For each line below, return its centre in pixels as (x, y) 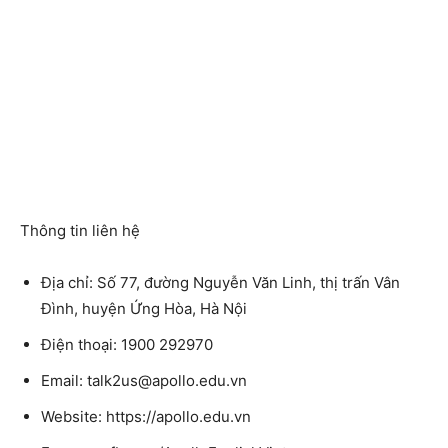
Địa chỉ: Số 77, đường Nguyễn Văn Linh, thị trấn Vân (220, 283)
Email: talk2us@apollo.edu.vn (144, 381)
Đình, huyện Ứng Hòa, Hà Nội (144, 309)
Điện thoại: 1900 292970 (127, 345)
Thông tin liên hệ (80, 231)
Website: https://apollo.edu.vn (146, 417)
